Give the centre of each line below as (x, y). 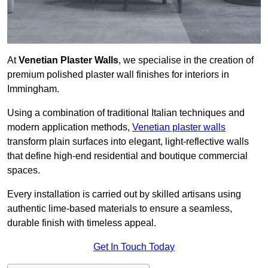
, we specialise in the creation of (186, 60)
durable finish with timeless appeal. (82, 223)
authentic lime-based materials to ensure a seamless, (120, 209)
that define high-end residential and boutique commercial (127, 156)
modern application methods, (70, 127)
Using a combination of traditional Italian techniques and (126, 113)
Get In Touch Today (134, 247)
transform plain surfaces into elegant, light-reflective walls (128, 142)
